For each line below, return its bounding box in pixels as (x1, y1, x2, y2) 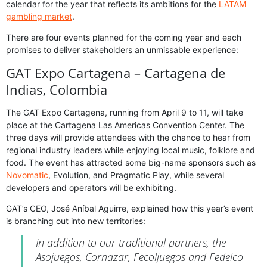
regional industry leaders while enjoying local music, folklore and (6, 144, 255, 155)
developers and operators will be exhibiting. (6, 182, 176, 193)
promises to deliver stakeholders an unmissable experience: (6, 44, 238, 55)
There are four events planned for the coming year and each (6, 32, 241, 42)
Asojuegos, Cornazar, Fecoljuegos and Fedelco (36, 249, 243, 264)
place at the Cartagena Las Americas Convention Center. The (6, 119, 244, 130)
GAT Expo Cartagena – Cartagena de (6, 63, 225, 82)
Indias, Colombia (6, 80, 107, 98)
